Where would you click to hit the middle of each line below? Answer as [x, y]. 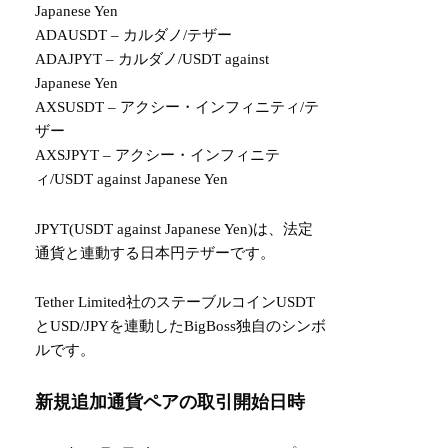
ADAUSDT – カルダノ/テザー [134, 35]
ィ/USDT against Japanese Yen [132, 179]
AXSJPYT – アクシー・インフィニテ [158, 155]
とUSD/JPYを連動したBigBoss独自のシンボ [181, 326]
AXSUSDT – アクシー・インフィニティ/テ [177, 107]
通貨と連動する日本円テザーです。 [155, 252]
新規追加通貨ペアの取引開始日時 [170, 401]
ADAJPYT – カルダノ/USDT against [152, 59]
